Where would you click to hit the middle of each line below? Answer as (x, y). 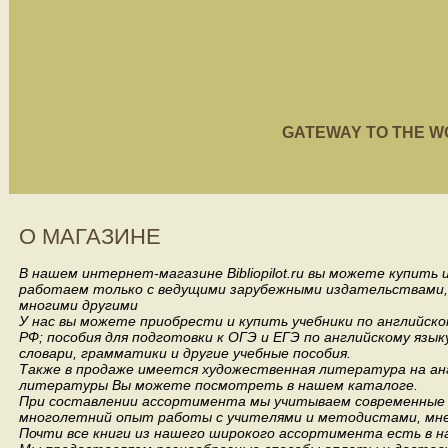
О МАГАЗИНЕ (90, 236)
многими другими (78, 305)
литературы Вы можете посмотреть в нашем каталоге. (218, 385)
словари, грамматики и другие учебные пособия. (185, 353)
